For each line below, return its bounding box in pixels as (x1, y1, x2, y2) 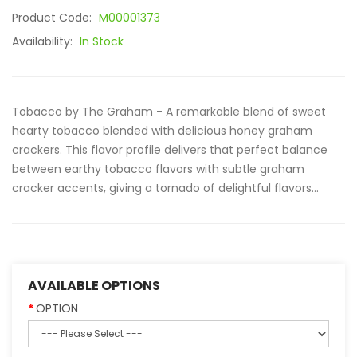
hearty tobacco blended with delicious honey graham (12, 123, 312, 139)
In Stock (80, 33, 124, 49)
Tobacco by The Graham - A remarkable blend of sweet (12, 104, 326, 120)
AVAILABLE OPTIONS (28, 277, 160, 295)
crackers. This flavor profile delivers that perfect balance (12, 142, 328, 158)
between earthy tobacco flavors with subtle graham (12, 161, 304, 177)
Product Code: (12, 10, 95, 25)
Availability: (12, 33, 76, 49)
